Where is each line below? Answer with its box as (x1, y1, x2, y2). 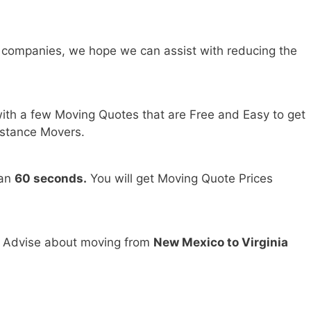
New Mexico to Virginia (153, 235, 288, 250)
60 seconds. (15, 171, 87, 186)
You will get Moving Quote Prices (87, 171, 273, 186)
